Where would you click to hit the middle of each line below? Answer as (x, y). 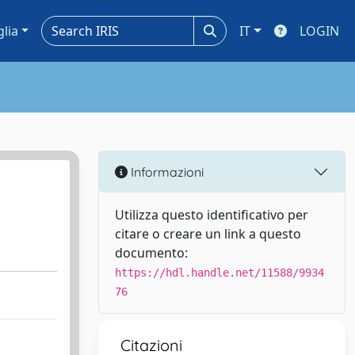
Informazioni (166, 172)
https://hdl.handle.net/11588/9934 (219, 273)
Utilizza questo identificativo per (212, 215)
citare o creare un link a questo (208, 234)
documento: (151, 253)
